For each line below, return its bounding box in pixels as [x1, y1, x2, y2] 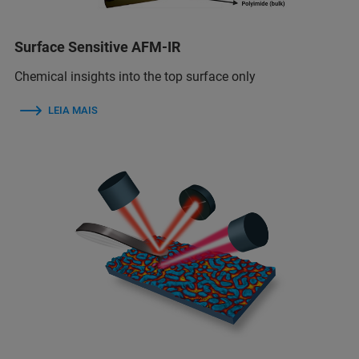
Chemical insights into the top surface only [14, 68, 256, 84]
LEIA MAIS [48, 103, 98, 116]
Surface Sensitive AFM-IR [14, 38, 180, 55]
